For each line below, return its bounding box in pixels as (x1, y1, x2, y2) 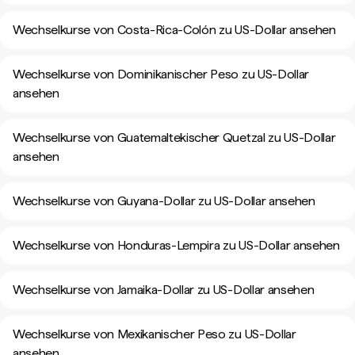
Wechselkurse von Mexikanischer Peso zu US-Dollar (13, 326, 296, 342)
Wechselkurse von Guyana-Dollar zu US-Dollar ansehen (13, 193, 315, 208)
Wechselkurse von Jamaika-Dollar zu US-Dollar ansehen (13, 282, 315, 297)
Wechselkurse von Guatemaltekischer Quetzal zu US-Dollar (13, 130, 336, 145)
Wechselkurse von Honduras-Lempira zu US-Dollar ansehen (13, 238, 340, 253)
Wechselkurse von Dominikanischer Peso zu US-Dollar (13, 67, 309, 82)
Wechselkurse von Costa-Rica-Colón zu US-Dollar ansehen (13, 22, 336, 37)
